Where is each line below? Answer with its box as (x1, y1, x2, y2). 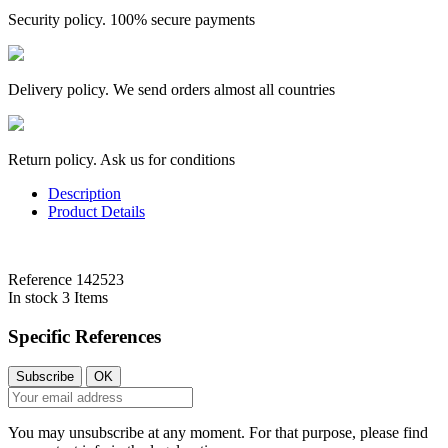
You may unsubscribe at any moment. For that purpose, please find (8, 424, 428, 442)
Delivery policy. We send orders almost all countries (8, 80, 335, 98)
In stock (8, 288, 58, 306)
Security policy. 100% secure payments (8, 10, 255, 28)
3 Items (62, 288, 108, 306)
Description (48, 184, 121, 202)
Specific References (8, 325, 161, 347)
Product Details (48, 202, 145, 220)
